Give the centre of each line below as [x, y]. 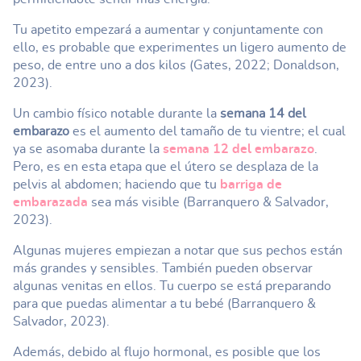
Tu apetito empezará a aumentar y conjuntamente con [168, 30]
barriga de [249, 185]
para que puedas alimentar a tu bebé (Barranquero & [164, 304]
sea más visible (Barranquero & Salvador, [208, 202]
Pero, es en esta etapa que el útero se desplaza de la [166, 167]
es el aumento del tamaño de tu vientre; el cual [207, 131]
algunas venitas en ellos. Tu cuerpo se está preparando [172, 286]
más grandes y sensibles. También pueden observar [163, 268]
